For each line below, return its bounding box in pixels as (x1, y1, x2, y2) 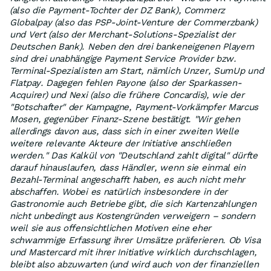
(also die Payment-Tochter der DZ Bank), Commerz (10, 5, 225, 16)
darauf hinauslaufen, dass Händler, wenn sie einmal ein (10, 162, 246, 173)
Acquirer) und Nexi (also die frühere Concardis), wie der (10, 90, 244, 100)
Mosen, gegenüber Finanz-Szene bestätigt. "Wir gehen (10, 114, 240, 125)
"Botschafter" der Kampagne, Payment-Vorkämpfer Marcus (10, 102, 259, 113)
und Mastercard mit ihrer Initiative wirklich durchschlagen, (10, 247, 257, 258)
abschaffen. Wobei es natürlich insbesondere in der (10, 186, 228, 197)
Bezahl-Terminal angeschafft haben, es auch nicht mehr (10, 174, 246, 185)
